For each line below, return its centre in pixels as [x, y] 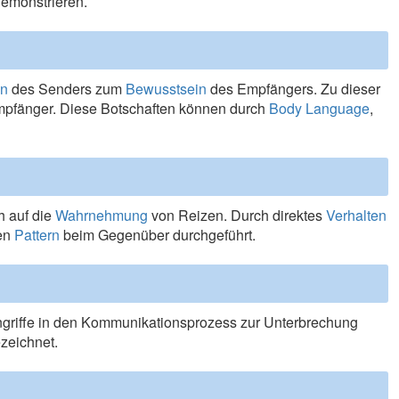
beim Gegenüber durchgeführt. [158, 235]
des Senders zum [67, 89]
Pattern [37, 235]
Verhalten [357, 215]
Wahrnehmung [102, 215]
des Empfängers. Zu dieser [294, 89]
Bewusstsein [167, 89]
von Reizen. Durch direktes [237, 215]
